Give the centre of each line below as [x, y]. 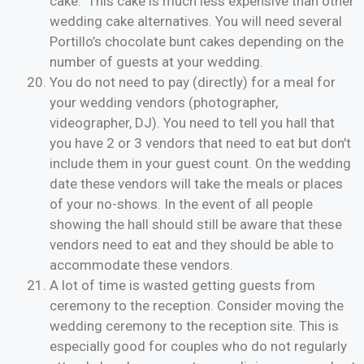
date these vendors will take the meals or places [196, 184]
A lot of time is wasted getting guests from [182, 286]
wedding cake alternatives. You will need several [196, 22]
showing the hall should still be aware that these [196, 225]
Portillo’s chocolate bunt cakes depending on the [197, 42]
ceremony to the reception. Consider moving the [197, 306]
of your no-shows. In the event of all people [181, 204]
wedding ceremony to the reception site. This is [194, 326]
